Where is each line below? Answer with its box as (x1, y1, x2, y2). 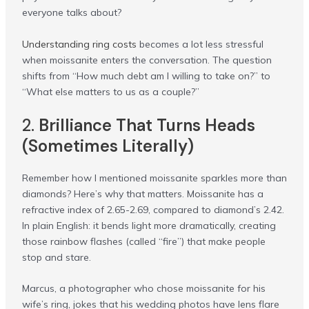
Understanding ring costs (21, 37, 137, 50)
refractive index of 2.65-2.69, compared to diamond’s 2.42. (21, 203, 284, 216)
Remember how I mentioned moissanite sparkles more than (21, 171, 287, 184)
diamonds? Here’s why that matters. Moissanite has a (21, 187, 263, 200)
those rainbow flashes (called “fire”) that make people (21, 235, 266, 248)
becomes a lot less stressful (136, 37, 263, 50)
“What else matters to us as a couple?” (21, 85, 199, 98)
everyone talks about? (21, 6, 121, 19)
